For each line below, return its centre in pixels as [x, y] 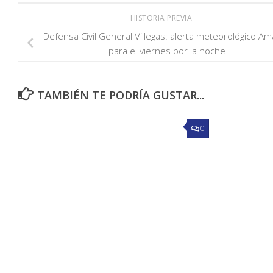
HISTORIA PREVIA [162, 18]
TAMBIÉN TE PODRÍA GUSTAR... [120, 95]
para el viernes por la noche [167, 51]
